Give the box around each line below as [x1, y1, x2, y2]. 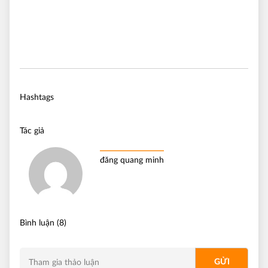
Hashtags [20, 93, 54, 102]
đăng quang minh [100, 156, 164, 165]
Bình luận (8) [20, 219, 66, 228]
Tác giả [20, 127, 44, 136]
